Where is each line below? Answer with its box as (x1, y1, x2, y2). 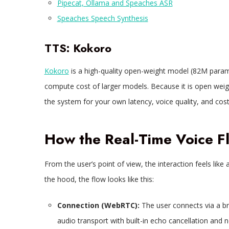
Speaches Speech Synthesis (57, 13, 148, 24)
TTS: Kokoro (44, 40, 111, 57)
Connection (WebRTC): (57, 200, 142, 211)
